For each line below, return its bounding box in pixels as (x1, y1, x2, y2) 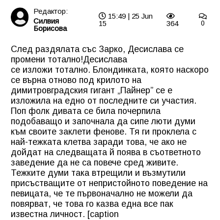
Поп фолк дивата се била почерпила (11, 106, 161, 116)
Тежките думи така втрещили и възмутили (11, 167, 186, 178)
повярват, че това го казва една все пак (11, 198, 173, 209)
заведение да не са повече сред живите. (11, 157, 178, 167)
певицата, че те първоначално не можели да (11, 188, 192, 198)
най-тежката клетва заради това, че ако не (11, 137, 187, 147)
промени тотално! (11, 54, 83, 64)
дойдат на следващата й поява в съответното (11, 147, 201, 157)
